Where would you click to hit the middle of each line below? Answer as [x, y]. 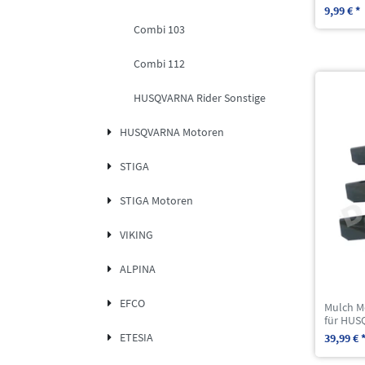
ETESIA [136, 338]
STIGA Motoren [156, 201]
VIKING [136, 235]
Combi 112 [159, 64]
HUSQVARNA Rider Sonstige [200, 98]
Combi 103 [159, 30]
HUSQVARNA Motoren [172, 132]
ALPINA [137, 269]
